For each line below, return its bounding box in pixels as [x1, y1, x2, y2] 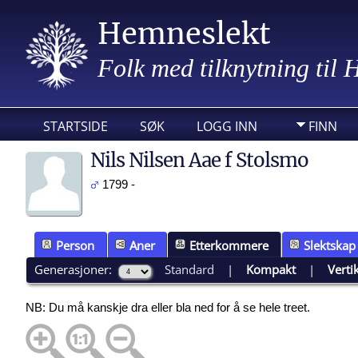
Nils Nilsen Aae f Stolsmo [90, 148, 308, 173]
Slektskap [303, 237, 356, 253]
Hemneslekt [97, 16, 271, 52]
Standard [165, 261, 215, 277]
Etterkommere [189, 237, 269, 253]
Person [56, 237, 94, 253]
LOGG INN [197, 117, 257, 135]
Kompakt [246, 261, 296, 277]
